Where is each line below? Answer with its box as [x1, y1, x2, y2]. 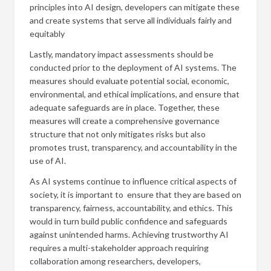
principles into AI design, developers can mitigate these [30, 2, 240, 12]
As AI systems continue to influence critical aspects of [30, 176, 237, 186]
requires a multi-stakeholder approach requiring [30, 243, 209, 253]
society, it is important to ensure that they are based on [30, 189, 241, 200]
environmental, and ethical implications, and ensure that [30, 89, 240, 99]
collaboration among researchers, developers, [30, 256, 201, 266]
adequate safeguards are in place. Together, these [30, 102, 220, 113]
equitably [30, 28, 65, 39]
